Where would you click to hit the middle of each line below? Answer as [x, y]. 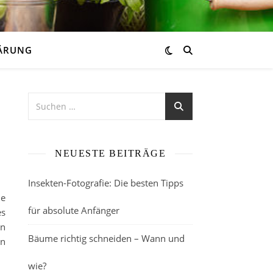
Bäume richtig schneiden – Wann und [106, 238]
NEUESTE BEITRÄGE [110, 153]
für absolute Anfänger [74, 210]
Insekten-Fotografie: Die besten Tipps [106, 183]
